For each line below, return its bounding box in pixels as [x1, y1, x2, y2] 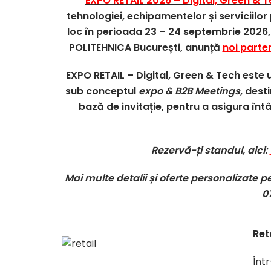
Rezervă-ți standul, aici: [151, 143, 270, 157]
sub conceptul [65, 84, 139, 98]
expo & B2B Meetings [139, 84, 240, 98]
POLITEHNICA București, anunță [68, 41, 223, 54]
